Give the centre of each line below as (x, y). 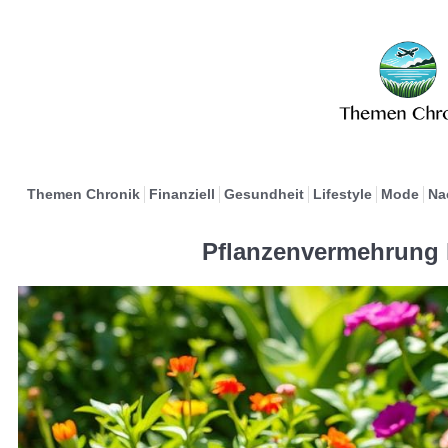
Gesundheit (263, 194)
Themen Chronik (83, 194)
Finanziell (181, 194)
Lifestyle (342, 194)
